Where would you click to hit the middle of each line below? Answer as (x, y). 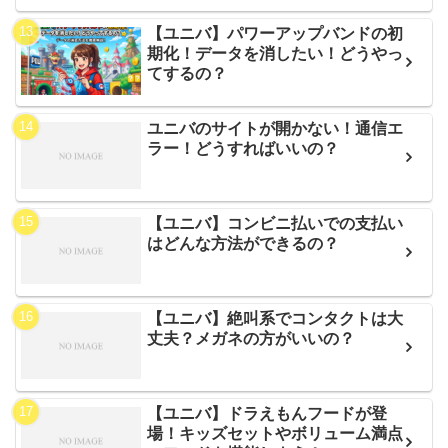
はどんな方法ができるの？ (243, 243)
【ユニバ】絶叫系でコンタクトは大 (275, 318)
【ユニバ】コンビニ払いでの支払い (275, 223)
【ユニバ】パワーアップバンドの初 (275, 33)
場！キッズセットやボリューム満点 (275, 433)
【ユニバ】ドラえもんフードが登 (267, 413)
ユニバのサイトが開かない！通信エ (275, 128)
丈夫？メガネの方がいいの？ (251, 338)
